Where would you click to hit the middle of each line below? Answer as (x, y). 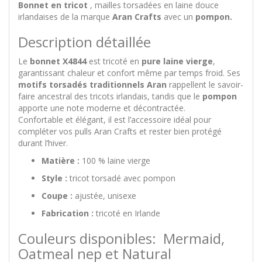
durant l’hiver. (43, 143)
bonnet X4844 (58, 61)
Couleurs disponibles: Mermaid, (121, 238)
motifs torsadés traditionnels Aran (92, 85)
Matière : (61, 161)
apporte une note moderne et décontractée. (102, 108)
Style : (54, 178)
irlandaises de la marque (65, 17)
